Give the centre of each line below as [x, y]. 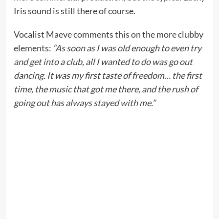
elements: [33, 48]
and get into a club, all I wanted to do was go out [103, 62]
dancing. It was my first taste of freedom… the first [108, 75]
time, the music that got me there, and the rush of [106, 89]
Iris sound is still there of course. [74, 11]
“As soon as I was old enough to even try [127, 48]
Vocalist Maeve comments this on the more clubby [108, 34]
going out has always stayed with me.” [84, 103]
